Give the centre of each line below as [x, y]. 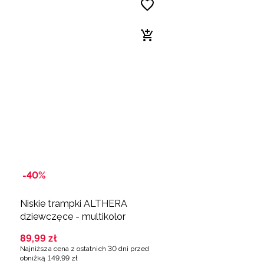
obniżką [33, 258]
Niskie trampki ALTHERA [74, 204]
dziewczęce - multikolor [73, 217]
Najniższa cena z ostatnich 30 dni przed [85, 249]
